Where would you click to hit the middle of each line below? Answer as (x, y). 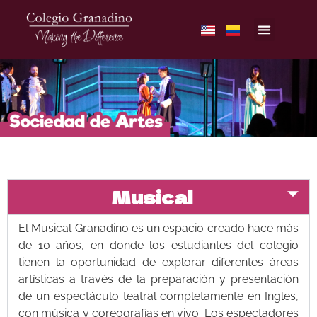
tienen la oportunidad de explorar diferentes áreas (158, 263)
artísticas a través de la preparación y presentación (158, 279)
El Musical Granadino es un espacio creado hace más (158, 229)
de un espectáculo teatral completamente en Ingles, (158, 296)
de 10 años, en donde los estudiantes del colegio (158, 246)
